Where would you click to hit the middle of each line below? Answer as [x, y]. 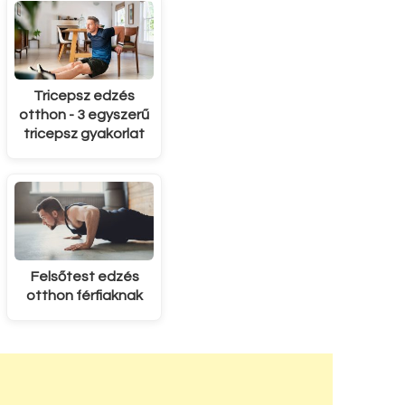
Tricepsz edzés [85, 95]
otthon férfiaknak [84, 296]
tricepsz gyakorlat [85, 133]
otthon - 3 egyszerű [85, 114]
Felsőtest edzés [84, 277]
